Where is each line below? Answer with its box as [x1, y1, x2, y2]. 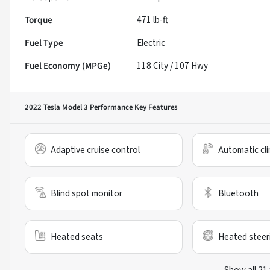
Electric [137, 36, 166, 50]
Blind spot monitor [51, 187, 122, 201]
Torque [25, 13, 52, 27]
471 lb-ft [137, 13, 169, 27]
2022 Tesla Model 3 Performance [25, 102, 133, 113]
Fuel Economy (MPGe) [25, 59, 111, 73]
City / [151, 59, 175, 73]
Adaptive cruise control [51, 143, 140, 157]
